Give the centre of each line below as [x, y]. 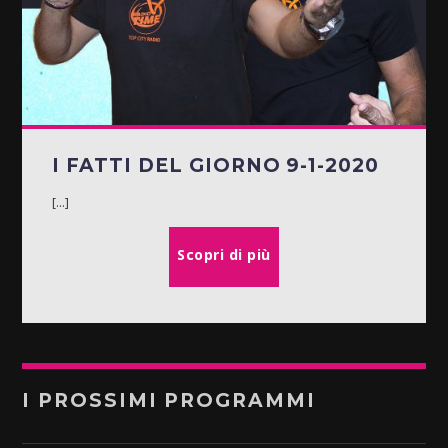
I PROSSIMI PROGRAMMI [169, 400]
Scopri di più [224, 254]
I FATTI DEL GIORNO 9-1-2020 [216, 166]
